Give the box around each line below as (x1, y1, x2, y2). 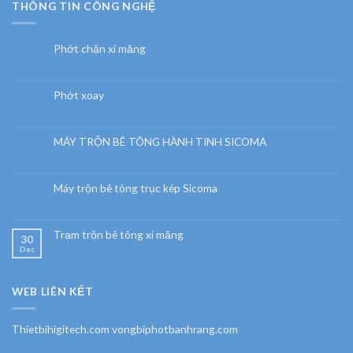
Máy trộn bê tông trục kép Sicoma (54, 181, 217, 195)
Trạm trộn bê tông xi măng (54, 228, 184, 242)
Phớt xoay (54, 88, 104, 102)
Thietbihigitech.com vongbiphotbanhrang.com (12, 321, 238, 336)
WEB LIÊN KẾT (12, 284, 94, 298)
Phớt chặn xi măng (54, 42, 146, 56)
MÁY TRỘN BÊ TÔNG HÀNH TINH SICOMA (54, 135, 266, 149)
